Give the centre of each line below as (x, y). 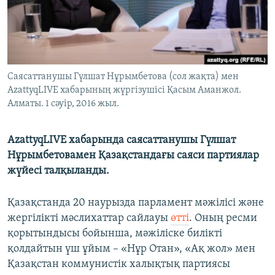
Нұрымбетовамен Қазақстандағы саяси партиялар (133, 156)
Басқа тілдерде (57, 68)
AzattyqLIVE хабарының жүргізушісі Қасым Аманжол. (124, 91)
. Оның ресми (223, 219)
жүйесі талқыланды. (58, 171)
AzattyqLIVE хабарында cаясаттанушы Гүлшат (122, 141)
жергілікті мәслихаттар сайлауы (89, 219)
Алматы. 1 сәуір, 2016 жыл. (63, 104)
